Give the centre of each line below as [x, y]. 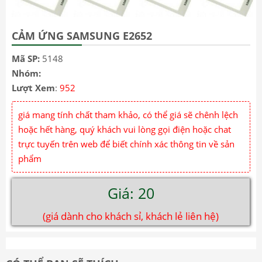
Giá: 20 [131, 193]
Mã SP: [27, 59]
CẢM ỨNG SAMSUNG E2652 [82, 36]
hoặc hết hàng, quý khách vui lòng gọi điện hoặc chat [125, 130]
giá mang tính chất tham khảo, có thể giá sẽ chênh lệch [128, 115]
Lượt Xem [33, 88]
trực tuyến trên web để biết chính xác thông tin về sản [126, 144]
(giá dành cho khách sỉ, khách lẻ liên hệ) [131, 216]
